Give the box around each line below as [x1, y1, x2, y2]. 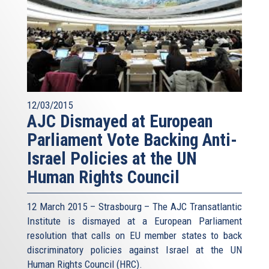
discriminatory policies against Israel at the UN [27, 243, 242, 256]
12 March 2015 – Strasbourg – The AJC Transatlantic [27, 200, 242, 213]
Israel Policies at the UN [27, 148, 197, 169]
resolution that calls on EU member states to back [27, 229, 242, 241]
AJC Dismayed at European [27, 110, 213, 131]
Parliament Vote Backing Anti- [27, 129, 237, 150]
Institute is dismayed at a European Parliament [27, 214, 242, 227]
